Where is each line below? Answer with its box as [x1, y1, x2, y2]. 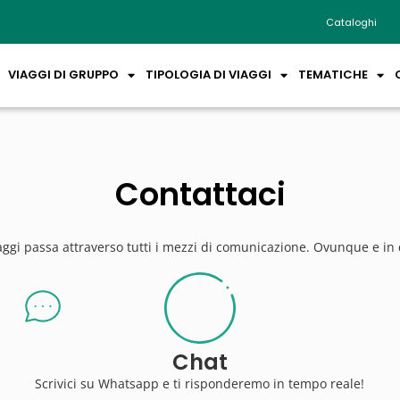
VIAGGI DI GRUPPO [8, 66, 119, 84]
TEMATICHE [298, 66, 368, 84]
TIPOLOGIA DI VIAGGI [146, 66, 271, 84]
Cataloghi [326, 14, 377, 29]
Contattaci [114, 171, 286, 216]
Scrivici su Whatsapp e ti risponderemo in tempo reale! [35, 374, 365, 392]
